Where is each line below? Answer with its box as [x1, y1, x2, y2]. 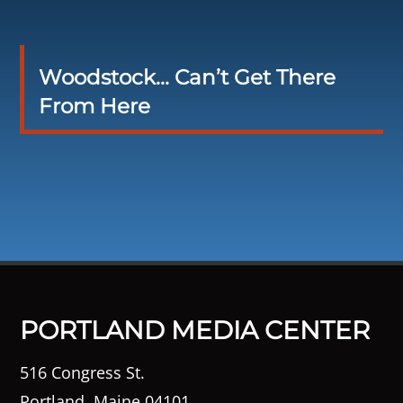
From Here [38, 94, 150, 119]
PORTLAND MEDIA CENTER [20, 315, 371, 345]
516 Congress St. [20, 362, 146, 383]
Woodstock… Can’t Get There [38, 65, 336, 90]
